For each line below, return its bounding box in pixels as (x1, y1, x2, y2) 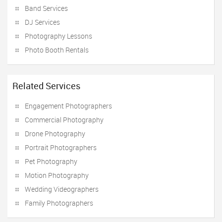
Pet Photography (25, 157, 77, 166)
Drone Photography (25, 129, 85, 138)
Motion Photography (25, 170, 89, 180)
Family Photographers (25, 198, 93, 208)
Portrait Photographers (25, 143, 97, 152)
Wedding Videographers (25, 184, 99, 194)
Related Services (12, 80, 80, 92)
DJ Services (25, 17, 60, 27)
